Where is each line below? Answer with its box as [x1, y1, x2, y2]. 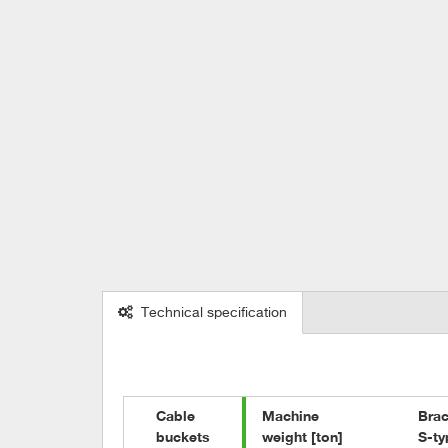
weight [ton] [262, 428, 343, 446]
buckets [156, 428, 210, 446]
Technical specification [141, 304, 287, 321]
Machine [262, 407, 319, 425]
